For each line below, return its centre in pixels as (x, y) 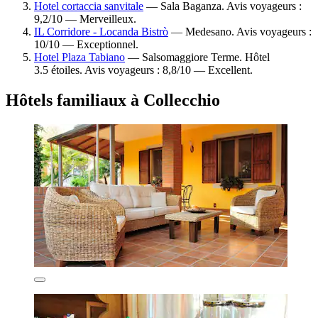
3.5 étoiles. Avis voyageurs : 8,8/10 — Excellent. (143, 70)
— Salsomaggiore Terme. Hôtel (197, 57)
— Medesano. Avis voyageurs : (240, 31)
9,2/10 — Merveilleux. (85, 18)
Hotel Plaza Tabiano (79, 57)
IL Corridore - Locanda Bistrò (101, 31)
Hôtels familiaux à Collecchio (113, 100)
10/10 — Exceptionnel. (86, 44)
